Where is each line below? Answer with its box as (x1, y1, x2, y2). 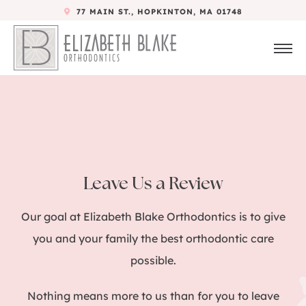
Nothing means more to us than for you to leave (27, 289, 279, 303)
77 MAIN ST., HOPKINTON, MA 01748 (72, 7, 242, 16)
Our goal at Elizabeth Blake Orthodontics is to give (20, 210, 286, 223)
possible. (130, 253, 176, 267)
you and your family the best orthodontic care (32, 232, 274, 245)
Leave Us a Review (83, 171, 223, 195)
